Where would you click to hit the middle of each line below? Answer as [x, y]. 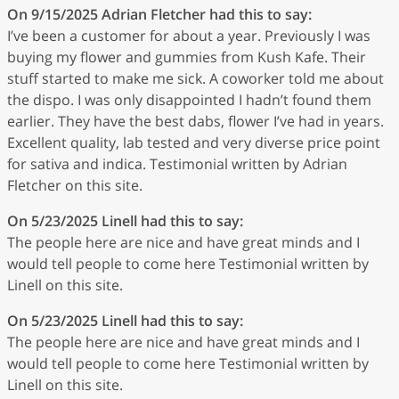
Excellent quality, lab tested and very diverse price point [194, 142]
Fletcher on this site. [75, 185]
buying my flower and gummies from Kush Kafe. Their [187, 57]
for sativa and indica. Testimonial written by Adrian [177, 163]
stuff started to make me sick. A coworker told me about [195, 78]
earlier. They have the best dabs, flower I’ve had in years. [195, 121]
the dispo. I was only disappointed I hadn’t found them [189, 99]
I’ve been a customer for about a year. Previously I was [189, 35]
